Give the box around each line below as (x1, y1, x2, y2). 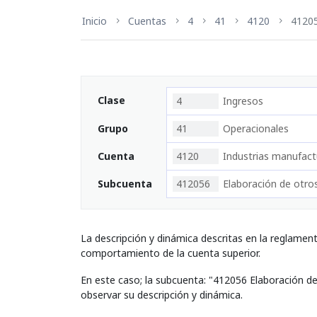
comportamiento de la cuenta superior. (81, 246, 260, 260)
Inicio (82, 14, 107, 28)
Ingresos (223, 94, 263, 108)
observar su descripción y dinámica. (81, 287, 243, 301)
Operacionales (223, 122, 289, 135)
